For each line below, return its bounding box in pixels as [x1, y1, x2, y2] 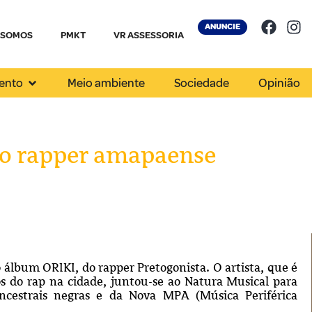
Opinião [258, 75, 301, 91]
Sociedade [174, 75, 230, 91]
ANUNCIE [204, 22, 240, 32]
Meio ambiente [68, 75, 146, 91]
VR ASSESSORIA [113, 29, 184, 41]
